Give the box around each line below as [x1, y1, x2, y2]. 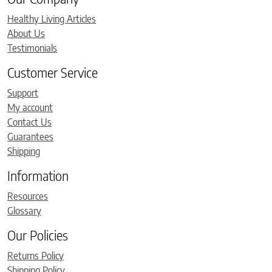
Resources [7, 190, 48, 203]
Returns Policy [7, 250, 64, 262]
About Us [7, 27, 45, 40]
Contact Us [7, 116, 52, 129]
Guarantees [7, 131, 53, 143]
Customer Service [7, 64, 98, 81]
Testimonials [7, 42, 57, 55]
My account [7, 101, 53, 114]
